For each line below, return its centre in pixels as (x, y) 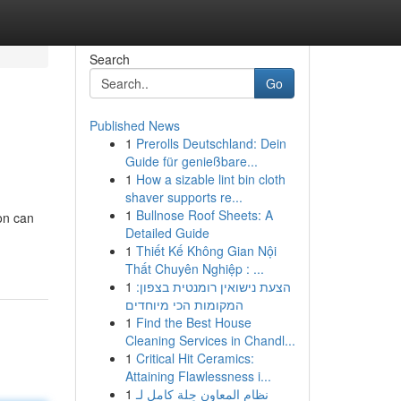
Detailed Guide (167, 233)
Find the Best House (193, 322)
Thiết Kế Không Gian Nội (206, 251)
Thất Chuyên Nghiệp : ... (194, 269)
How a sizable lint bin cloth (210, 179)
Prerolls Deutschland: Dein (211, 143)
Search (109, 59)
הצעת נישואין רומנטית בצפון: (213, 286)
